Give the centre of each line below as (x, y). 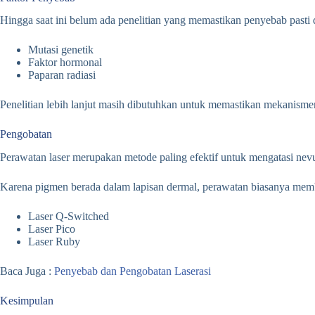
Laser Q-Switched (69, 217)
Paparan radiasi (62, 75)
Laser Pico (52, 229)
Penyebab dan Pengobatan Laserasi (133, 271)
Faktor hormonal (65, 63)
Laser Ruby (54, 242)
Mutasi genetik (61, 50)
